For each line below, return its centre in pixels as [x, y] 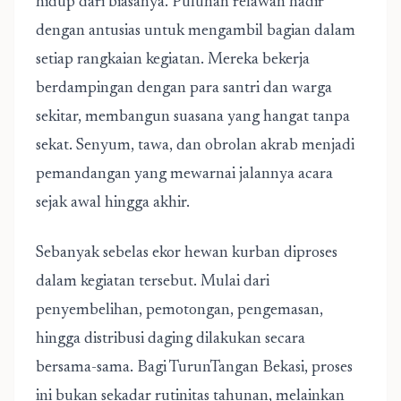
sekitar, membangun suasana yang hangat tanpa [193, 117]
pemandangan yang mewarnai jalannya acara [184, 175]
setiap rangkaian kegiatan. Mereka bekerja [173, 60]
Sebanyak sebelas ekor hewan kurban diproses [187, 253]
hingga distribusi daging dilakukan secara [171, 339]
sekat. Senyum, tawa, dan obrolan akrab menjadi [195, 146]
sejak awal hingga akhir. [113, 203]
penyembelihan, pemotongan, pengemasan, [179, 311]
